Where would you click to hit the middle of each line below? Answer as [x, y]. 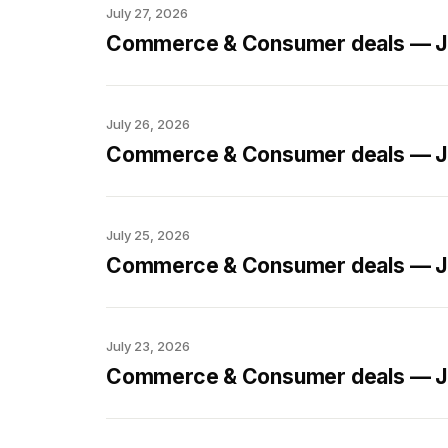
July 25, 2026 [148, 235]
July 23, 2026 [148, 346]
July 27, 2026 [147, 13]
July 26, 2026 [148, 124]
